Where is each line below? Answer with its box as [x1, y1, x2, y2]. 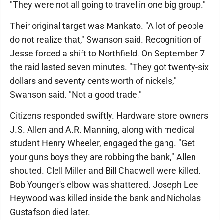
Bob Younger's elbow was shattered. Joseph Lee [10, 179, 198, 190]
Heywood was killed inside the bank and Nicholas [10, 193, 201, 203]
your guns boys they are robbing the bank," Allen [10, 152, 196, 162]
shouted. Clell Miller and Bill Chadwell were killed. [10, 165, 201, 176]
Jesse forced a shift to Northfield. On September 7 [10, 48, 205, 58]
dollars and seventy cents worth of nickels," [10, 76, 177, 86]
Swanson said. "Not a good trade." [10, 89, 142, 100]
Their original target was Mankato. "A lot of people [10, 21, 204, 31]
